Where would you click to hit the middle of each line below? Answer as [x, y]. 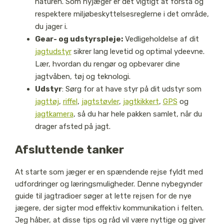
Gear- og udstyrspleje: [79, 39]
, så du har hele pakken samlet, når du [137, 114]
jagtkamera [54, 114]
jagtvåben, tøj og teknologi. [82, 77]
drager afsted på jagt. [72, 127]
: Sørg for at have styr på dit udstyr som [131, 89]
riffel [70, 102]
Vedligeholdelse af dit [161, 39]
